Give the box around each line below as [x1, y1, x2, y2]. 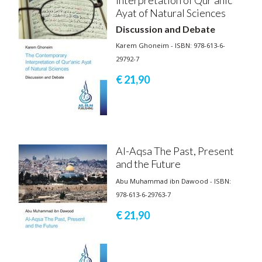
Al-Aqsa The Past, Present [116, 144, 234, 157]
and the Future [116, 157, 181, 170]
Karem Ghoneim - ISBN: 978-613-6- [116, 40, 225, 50]
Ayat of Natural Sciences [116, 6, 226, 19]
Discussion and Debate [116, 23, 215, 35]
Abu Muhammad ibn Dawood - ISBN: [116, 176, 231, 185]
